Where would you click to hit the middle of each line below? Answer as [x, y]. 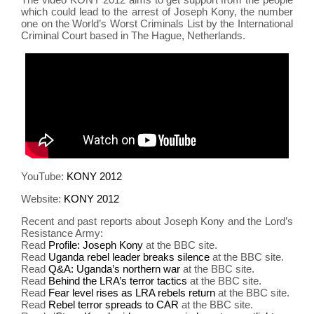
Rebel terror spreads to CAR [114, 305]
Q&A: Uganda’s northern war [115, 269]
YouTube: [44, 176]
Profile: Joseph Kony [96, 245]
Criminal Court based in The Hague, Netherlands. [134, 35]
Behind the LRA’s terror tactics [118, 281]
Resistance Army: [62, 233]
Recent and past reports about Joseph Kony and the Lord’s [157, 221]
